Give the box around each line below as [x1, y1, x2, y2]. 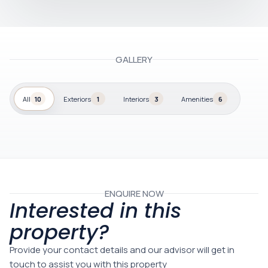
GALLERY [115, 53, 153, 66]
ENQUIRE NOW [104, 187, 164, 200]
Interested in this [10, 196, 181, 225]
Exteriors [63, 94, 91, 103]
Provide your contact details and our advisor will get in [10, 243, 234, 256]
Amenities [181, 94, 213, 103]
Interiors [123, 94, 149, 103]
